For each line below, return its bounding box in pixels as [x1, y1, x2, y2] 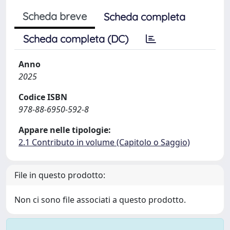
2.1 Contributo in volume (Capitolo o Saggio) [18, 137, 190, 148]
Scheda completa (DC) [23, 32, 128, 45]
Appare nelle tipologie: [18, 124, 111, 136]
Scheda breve [23, 10, 87, 23]
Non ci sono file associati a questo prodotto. [14, 194, 186, 205]
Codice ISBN [18, 91, 67, 103]
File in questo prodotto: [14, 169, 105, 181]
